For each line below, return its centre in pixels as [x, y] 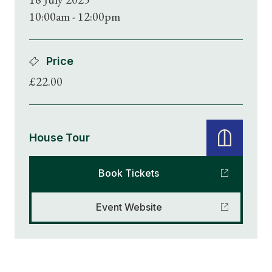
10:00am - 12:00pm [75, 16]
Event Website [129, 207]
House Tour [60, 138]
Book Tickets [129, 173]
